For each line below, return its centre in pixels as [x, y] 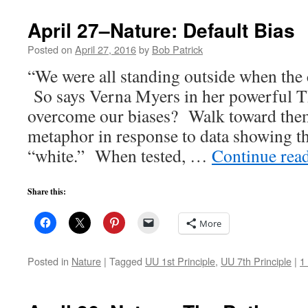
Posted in [48, 261]
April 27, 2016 [106, 49]
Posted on [50, 49]
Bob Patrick [177, 49]
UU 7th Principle [256, 261]
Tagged [126, 261]
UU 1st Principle [180, 261]
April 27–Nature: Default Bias [161, 30]
